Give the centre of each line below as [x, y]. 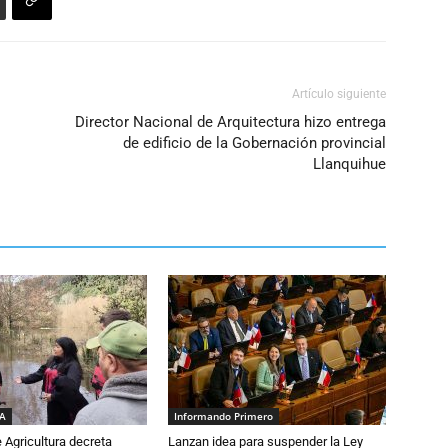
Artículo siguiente [339, 93]
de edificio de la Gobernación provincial [254, 142]
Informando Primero [223, 415]
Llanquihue [349, 163]
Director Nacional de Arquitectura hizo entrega [230, 121]
